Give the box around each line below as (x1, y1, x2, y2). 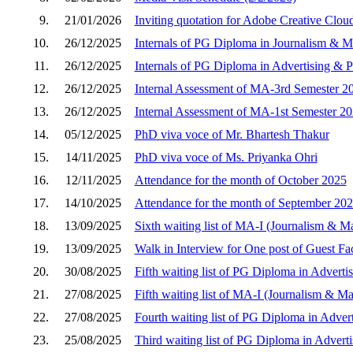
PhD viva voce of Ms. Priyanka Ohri (134, 150, 318, 164)
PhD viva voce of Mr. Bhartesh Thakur (134, 127, 329, 141)
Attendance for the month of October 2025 (134, 173, 347, 187)
